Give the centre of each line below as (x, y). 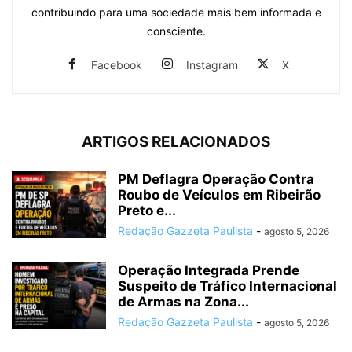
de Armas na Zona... (183, 302)
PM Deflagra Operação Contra (216, 180)
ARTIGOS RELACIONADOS (176, 142)
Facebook (117, 65)
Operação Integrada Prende (209, 271)
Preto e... (147, 211)
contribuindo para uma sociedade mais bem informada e (176, 13)
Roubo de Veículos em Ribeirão (219, 195)
